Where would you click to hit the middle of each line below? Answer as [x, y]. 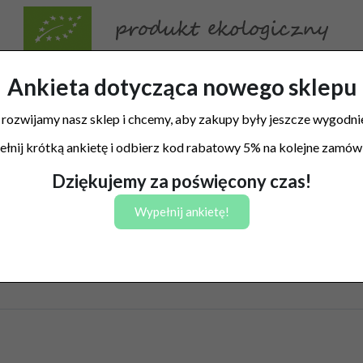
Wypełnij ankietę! [181, 211]
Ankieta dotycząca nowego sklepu [181, 86]
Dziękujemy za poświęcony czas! [181, 181]
